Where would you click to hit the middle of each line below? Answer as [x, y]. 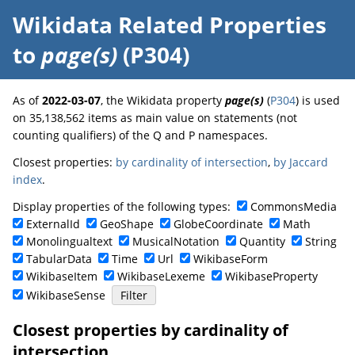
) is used [318, 100]
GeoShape [127, 224]
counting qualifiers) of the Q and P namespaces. [140, 135]
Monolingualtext [69, 241]
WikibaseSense [66, 295]
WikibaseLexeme [161, 276]
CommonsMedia [294, 206]
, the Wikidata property [163, 100]
